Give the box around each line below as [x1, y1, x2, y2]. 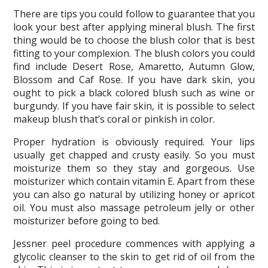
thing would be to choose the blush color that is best [13, 33, 255, 47]
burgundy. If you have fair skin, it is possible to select [13, 99, 255, 113]
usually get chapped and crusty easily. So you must [13, 148, 255, 162]
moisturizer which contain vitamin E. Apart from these [13, 175, 255, 188]
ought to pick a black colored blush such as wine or [13, 86, 255, 100]
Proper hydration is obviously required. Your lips [13, 135, 255, 149]
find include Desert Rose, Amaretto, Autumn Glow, [13, 60, 255, 74]
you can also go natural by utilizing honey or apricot [13, 188, 255, 202]
